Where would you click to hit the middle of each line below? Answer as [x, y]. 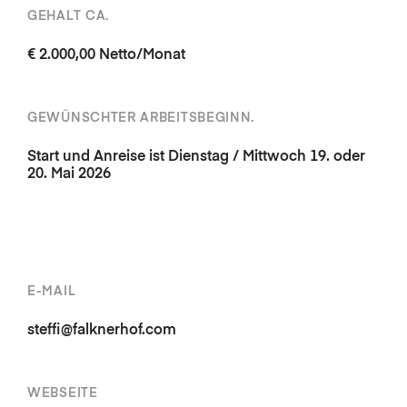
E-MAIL [52, 292]
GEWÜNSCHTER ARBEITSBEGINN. [141, 119]
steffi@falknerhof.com [102, 331]
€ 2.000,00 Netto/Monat [106, 56]
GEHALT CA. [68, 17]
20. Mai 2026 [69, 175]
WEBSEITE [63, 394]
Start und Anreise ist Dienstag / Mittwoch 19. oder [196, 158]
